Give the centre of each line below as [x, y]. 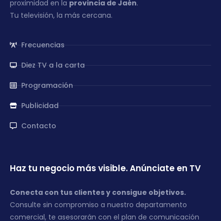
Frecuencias [43, 45]
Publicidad [40, 105]
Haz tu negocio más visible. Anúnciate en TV [105, 168]
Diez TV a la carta [53, 65]
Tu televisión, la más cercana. [61, 15]
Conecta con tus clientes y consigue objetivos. [98, 192]
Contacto [38, 126]
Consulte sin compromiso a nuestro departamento [98, 204]
